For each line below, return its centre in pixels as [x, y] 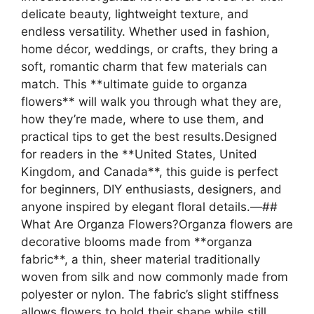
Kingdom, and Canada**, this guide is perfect [150, 171]
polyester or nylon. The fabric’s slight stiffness [150, 294]
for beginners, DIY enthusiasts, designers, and [151, 189]
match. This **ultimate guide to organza [134, 84]
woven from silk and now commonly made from [155, 277]
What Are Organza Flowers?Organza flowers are [157, 224]
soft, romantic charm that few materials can [144, 66]
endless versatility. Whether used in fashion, [145, 31]
